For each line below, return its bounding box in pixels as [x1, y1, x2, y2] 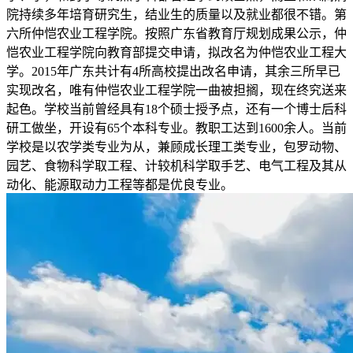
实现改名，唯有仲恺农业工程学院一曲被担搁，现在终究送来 [6, 84, 347, 98]
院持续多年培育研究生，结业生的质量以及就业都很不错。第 [6, 8, 347, 22]
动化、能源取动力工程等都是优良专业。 [6, 178, 233, 192]
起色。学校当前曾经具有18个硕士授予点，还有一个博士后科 [6, 102, 347, 117]
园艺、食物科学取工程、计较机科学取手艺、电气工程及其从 [6, 159, 347, 173]
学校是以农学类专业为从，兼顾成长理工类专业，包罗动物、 [6, 140, 347, 154]
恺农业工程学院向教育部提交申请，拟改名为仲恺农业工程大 [6, 46, 347, 60]
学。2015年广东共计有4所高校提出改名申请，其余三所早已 [6, 65, 340, 79]
